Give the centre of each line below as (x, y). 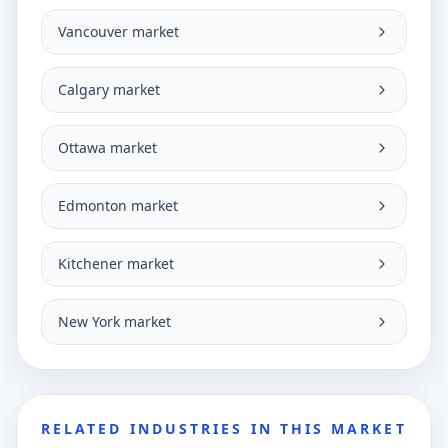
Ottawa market (107, 147)
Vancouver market (118, 31)
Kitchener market (116, 263)
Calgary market (109, 89)
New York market (114, 321)
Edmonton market (118, 205)
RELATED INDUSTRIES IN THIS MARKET (224, 428)
